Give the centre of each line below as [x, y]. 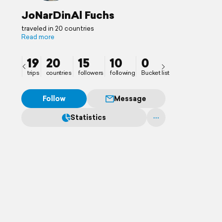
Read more [38, 37]
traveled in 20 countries [58, 28]
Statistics [88, 117]
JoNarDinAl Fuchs [68, 15]
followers [91, 73]
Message [130, 99]
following [123, 73]
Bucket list [156, 73]
